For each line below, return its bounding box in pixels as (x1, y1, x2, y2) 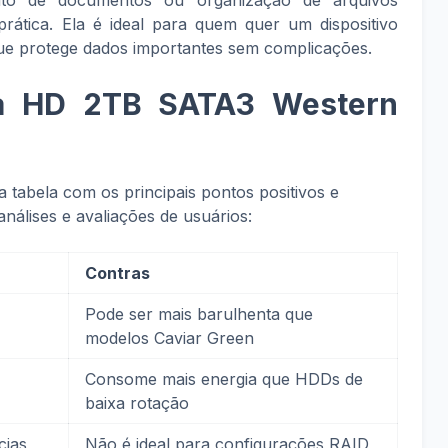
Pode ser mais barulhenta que (85, 304, 313, 324)
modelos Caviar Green (85, 328, 254, 348)
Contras (85, 263, 150, 283)
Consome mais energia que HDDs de (85, 369, 363, 389)
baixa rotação (85, 393, 189, 413)
